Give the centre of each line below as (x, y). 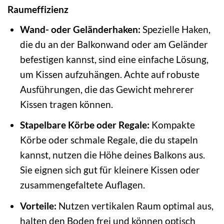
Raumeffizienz (38, 9)
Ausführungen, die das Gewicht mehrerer (107, 89)
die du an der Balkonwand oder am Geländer (114, 44)
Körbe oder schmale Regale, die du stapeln (109, 140)
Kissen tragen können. (66, 104)
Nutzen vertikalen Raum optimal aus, (135, 205)
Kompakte (172, 125)
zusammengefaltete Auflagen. (82, 185)
